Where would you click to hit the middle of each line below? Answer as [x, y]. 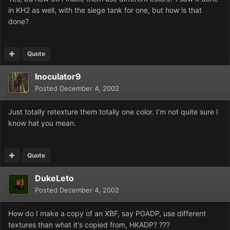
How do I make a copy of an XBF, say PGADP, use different [107, 214]
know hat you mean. [42, 123]
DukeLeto [54, 178]
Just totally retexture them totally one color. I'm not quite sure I [113, 112]
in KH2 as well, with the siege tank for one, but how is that [105, 10]
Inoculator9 [58, 77]
